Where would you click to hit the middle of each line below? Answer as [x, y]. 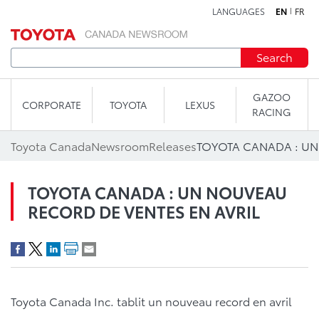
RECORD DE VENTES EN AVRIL [144, 211]
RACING [272, 112]
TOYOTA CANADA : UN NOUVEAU [157, 192]
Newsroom [120, 146]
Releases [173, 146]
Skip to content [159, 17]
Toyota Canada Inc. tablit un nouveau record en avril [151, 301]
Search [274, 57]
